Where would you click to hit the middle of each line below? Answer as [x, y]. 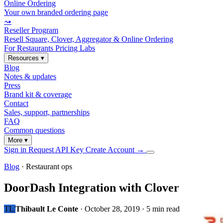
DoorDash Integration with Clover [92, 187]
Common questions [34, 130]
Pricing [67, 48]
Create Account [111, 150]
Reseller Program [31, 30]
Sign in [16, 150]
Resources [24, 58]
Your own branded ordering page [56, 12]
